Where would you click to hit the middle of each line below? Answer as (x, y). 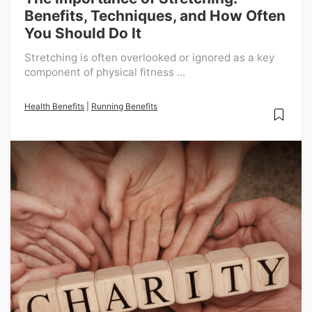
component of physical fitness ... (105, 72)
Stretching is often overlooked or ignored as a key (149, 57)
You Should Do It (83, 33)
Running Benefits (124, 106)
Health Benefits (54, 106)
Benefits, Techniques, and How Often (155, 16)
